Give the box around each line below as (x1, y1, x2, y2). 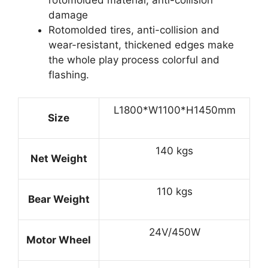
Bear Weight (28, 193, 90, 206)
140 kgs (156, 145, 193, 157)
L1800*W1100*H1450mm (113, 104, 236, 117)
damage (48, 8, 88, 21)
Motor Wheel (26, 234, 91, 246)
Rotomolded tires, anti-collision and (48, 23, 220, 36)
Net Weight (30, 153, 87, 165)
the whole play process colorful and (48, 53, 220, 66)
